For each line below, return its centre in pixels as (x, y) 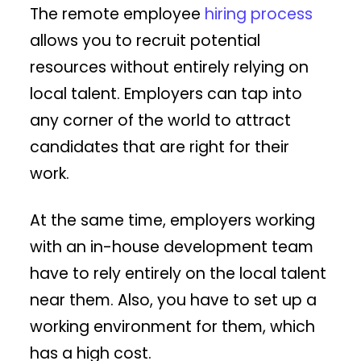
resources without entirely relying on (170, 68)
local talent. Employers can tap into (166, 94)
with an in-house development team (172, 247)
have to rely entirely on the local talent (178, 274)
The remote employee (118, 15)
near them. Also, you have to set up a (174, 301)
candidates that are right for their (160, 147)
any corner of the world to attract (161, 121)
